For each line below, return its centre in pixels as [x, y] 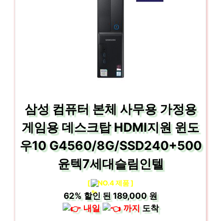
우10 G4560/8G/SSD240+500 [110, 145]
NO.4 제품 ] [116, 183]
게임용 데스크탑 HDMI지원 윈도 [110, 127]
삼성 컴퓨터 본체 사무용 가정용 [110, 109]
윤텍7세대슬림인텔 [110, 164]
